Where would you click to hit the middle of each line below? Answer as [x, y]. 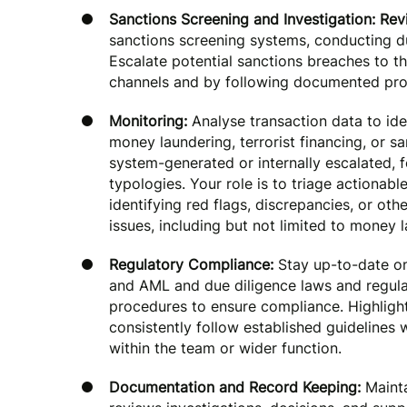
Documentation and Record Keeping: [235, 387]
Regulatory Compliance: [194, 264]
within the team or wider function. [225, 348]
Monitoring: [148, 121]
